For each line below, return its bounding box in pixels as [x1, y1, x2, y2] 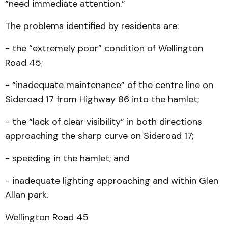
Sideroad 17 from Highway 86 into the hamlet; [5, 93, 199, 105]
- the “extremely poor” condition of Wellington [5, 42, 203, 54]
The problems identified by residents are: [5, 20, 179, 32]
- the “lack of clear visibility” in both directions [5, 116, 202, 128]
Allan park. [5, 189, 48, 201]
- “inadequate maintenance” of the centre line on [5, 79, 213, 91]
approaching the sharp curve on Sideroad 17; [5, 130, 193, 142]
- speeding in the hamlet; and [5, 152, 129, 164]
